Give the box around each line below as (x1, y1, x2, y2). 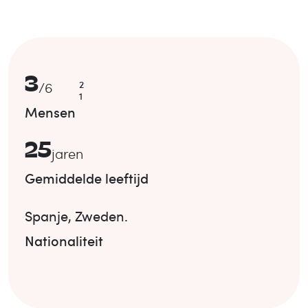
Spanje (25, 206, 68, 225)
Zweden (75, 206, 124, 225)
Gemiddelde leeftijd (25, 168, 148, 188)
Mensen (25, 102, 76, 122)
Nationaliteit (25, 230, 103, 250)
